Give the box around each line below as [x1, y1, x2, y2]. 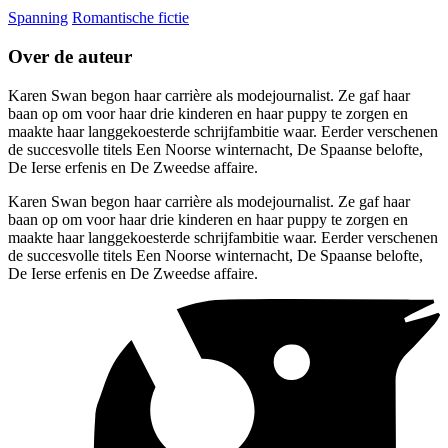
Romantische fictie [72, 9, 189, 27]
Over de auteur [8, 46, 132, 68]
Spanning [8, 9, 68, 27]
